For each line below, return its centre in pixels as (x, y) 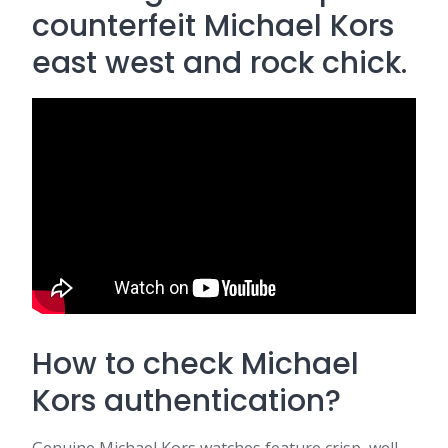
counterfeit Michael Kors (213, 26)
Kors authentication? (186, 401)
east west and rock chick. (219, 63)
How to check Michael (195, 364)
